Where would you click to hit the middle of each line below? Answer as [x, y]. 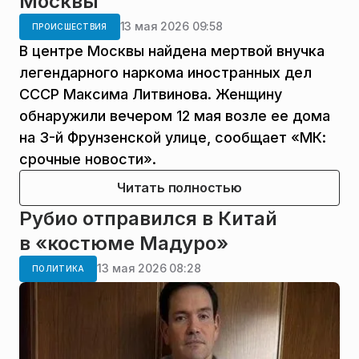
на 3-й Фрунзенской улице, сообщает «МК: [173, 137]
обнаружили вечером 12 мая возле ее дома [175, 115]
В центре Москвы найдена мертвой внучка [172, 50]
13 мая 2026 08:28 [149, 268]
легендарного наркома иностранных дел [165, 72]
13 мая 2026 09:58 [171, 26]
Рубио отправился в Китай [148, 218]
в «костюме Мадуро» [124, 243]
